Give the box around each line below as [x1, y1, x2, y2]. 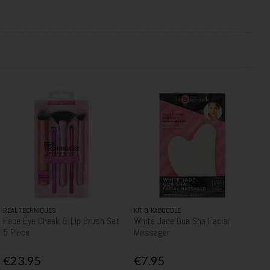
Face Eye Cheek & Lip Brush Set [2, 214, 119, 227]
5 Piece [2, 225, 30, 239]
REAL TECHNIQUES [2, 205, 56, 215]
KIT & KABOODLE [133, 205, 181, 215]
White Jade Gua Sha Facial [133, 214, 229, 227]
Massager [133, 225, 170, 239]
